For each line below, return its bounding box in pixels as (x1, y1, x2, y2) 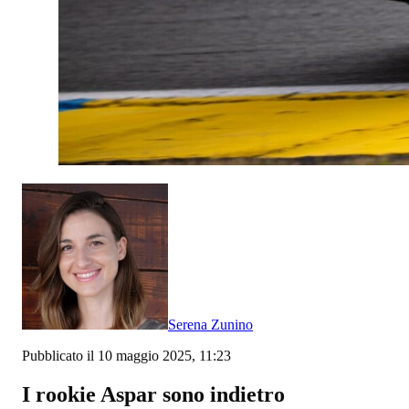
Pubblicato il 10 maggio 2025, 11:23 (22, 347, 231, 363)
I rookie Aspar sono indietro (22, 382, 285, 406)
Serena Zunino (168, 316, 253, 332)
